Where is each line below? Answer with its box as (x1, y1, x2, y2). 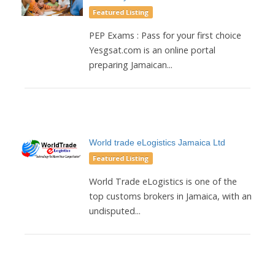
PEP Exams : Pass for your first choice (89, 29, 241, 41)
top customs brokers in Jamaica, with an (89, 190, 252, 202)
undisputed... (89, 204, 141, 217)
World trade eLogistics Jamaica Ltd (89, 137, 225, 147)
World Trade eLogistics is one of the (89, 175, 237, 187)
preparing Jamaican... (89, 58, 172, 71)
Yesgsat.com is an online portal (89, 44, 215, 56)
